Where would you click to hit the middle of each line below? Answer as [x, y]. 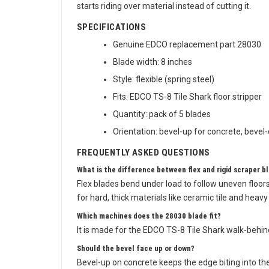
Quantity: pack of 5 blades [162, 118]
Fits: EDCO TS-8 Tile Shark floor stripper [187, 100]
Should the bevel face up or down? [136, 252]
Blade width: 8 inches [153, 65]
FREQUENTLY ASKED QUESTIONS [144, 156]
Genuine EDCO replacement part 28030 [187, 48]
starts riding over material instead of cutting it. [164, 10]
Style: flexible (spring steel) [164, 83]
